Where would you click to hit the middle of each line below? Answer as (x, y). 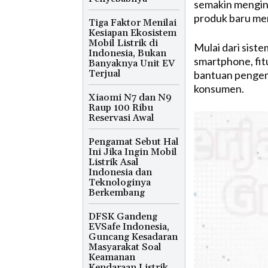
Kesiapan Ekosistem (133, 33)
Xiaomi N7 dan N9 (130, 97)
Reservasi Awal (121, 118)
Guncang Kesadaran (133, 237)
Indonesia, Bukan (127, 53)
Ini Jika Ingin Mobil (133, 152)
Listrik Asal (114, 162)
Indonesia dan (120, 172)
